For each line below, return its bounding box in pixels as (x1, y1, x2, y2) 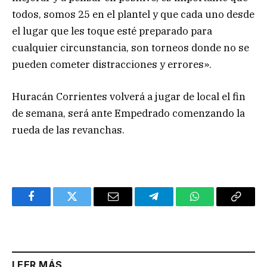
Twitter (71, 200, 103, 211)
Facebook (30, 200, 72, 211)
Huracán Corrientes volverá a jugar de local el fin (12, 90, 246, 104)
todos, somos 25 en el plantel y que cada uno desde (12, 8, 254, 21)
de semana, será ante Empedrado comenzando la (12, 107, 245, 120)
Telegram (153, 200, 194, 211)
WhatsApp (194, 200, 240, 211)
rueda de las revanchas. (12, 123, 125, 137)
